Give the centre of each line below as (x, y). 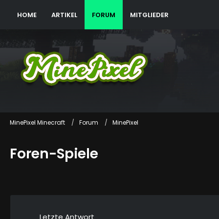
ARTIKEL (64, 15)
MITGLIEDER (149, 15)
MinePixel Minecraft (37, 122)
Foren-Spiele (54, 154)
